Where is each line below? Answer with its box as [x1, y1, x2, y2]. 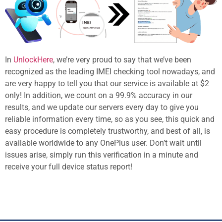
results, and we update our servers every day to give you [5, 102, 199, 112]
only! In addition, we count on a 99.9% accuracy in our [5, 90, 192, 100]
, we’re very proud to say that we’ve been [53, 55, 191, 64]
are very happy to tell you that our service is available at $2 [5, 78, 209, 88]
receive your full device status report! [5, 162, 132, 171]
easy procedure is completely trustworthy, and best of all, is [5, 126, 210, 136]
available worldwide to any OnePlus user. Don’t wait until [5, 138, 202, 148]
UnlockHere [13, 55, 53, 64]
